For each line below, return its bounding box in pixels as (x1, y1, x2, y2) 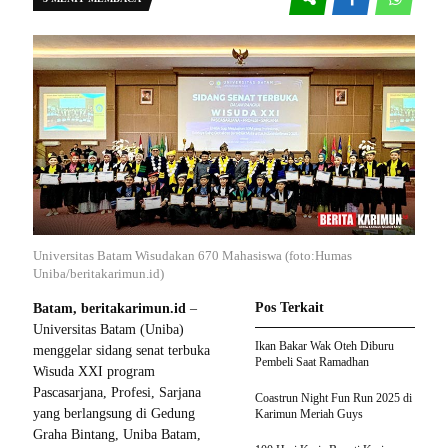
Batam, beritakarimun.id (33, 301, 186, 317)
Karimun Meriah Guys (255, 407, 363, 422)
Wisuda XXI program (33, 364, 155, 380)
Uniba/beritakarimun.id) (33, 266, 164, 282)
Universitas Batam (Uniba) (33, 322, 184, 338)
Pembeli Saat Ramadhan (255, 355, 369, 370)
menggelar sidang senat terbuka (33, 343, 210, 359)
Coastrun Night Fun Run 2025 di (255, 391, 412, 406)
